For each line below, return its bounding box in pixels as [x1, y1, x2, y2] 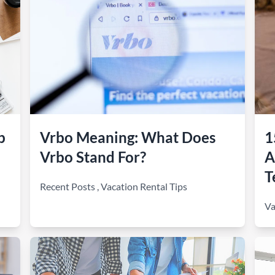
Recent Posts [40, 180, 96, 192]
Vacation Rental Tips [101, 180, 188, 192]
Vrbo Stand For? [40, 148, 147, 166]
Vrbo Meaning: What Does [40, 128, 216, 146]
